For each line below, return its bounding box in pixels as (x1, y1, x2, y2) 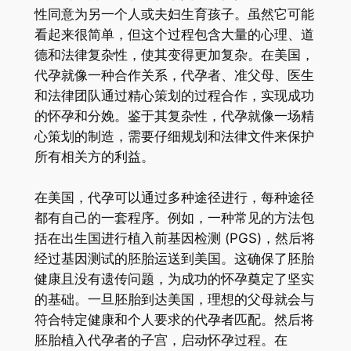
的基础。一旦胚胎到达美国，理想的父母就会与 (34, 291, 314, 307)
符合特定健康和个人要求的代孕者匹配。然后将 (34, 311, 314, 327)
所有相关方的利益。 (34, 148, 154, 165)
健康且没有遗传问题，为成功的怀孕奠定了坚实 (34, 270, 314, 287)
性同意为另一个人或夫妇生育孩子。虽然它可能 (34, 5, 314, 22)
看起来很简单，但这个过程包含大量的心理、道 (34, 26, 314, 42)
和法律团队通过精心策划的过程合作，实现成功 (34, 87, 314, 103)
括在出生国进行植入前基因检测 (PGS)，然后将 (34, 230, 315, 246)
